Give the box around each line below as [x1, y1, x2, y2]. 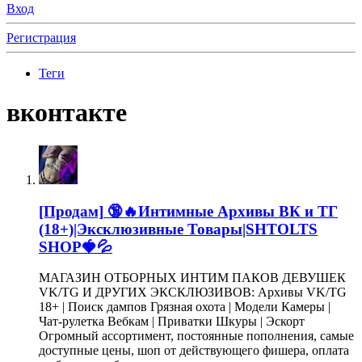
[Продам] [39, 202, 103, 220]
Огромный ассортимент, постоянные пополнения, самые [39, 329, 354, 343]
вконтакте [6, 98, 127, 128]
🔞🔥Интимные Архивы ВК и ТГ [107, 202, 338, 220]
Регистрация [6, 31, 76, 44]
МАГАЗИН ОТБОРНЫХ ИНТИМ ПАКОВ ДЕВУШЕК [39, 271, 346, 285]
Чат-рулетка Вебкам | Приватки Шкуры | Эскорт [39, 314, 305, 329]
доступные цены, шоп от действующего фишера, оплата [39, 343, 349, 358]
